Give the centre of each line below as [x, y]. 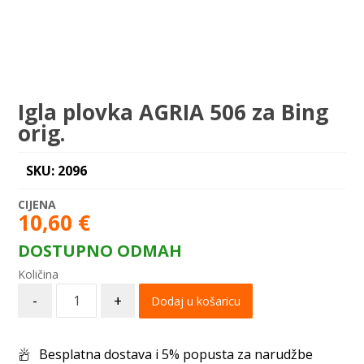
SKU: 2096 [57, 171]
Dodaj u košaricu [196, 301]
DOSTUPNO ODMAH [100, 251]
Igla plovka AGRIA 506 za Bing [173, 112]
